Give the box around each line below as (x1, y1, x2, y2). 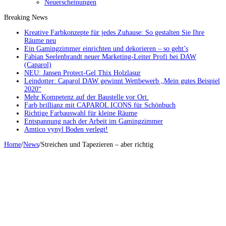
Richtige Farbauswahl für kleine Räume (24, 109, 137, 118)
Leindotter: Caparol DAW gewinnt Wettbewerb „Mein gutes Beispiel (24, 77, 220, 85)
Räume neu (24, 37, 56, 45)
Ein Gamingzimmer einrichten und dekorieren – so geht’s (24, 45, 188, 53)
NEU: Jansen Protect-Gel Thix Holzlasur (24, 69, 141, 77)
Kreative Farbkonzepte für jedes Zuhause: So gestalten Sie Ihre (24, 29, 204, 37)
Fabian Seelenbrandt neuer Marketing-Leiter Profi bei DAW (24, 53, 196, 61)
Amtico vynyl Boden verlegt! (24, 126, 108, 134)
